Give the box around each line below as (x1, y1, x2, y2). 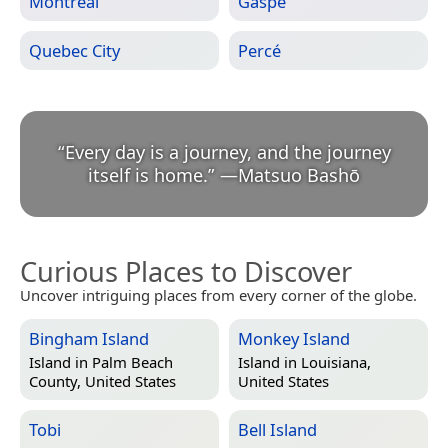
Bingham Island (29, 327, 149, 351)
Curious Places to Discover (20, 253, 352, 291)
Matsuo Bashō (238, 163, 360, 188)
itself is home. (88, 163, 208, 188)
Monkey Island (238, 327, 350, 351)
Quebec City (29, 39, 120, 63)
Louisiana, (301, 351, 371, 372)
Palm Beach (92, 351, 173, 372)
